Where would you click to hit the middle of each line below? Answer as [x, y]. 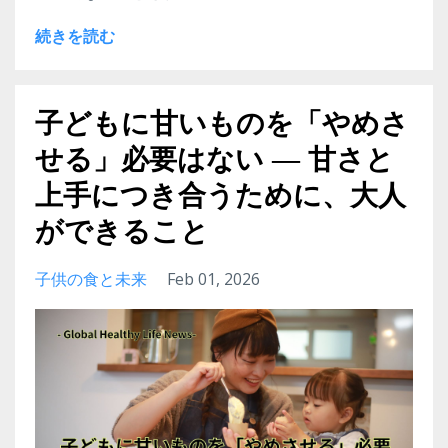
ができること [122, 230]
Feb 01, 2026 [213, 278]
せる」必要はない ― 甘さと [214, 158]
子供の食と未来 [91, 278]
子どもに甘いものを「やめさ [222, 122]
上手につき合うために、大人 [220, 194]
